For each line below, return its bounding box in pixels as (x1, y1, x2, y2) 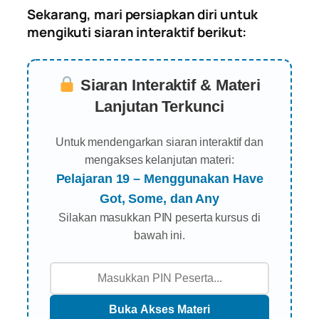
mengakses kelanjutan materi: (85, 153, 234, 166)
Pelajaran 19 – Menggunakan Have (56, 171, 263, 186)
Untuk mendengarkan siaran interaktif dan (56, 135, 263, 148)
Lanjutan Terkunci (95, 97, 224, 115)
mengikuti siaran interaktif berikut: (27, 22, 247, 41)
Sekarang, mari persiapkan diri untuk (27, 4, 258, 23)
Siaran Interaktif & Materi (75, 75, 261, 94)
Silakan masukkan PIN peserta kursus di (58, 211, 261, 224)
